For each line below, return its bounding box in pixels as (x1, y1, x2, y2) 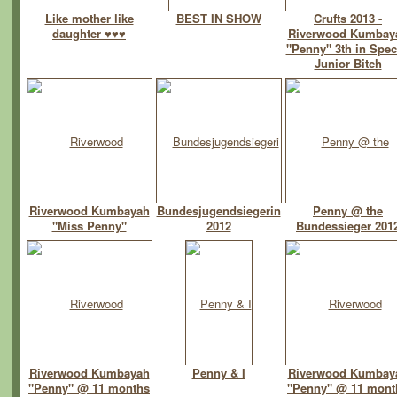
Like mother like (44, 10, 134, 27)
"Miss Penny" (51, 217, 127, 235)
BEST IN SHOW (175, 10, 261, 27)
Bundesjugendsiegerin (156, 202, 281, 220)
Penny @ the (313, 202, 383, 220)
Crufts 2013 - (314, 10, 382, 27)
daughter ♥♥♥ (52, 25, 126, 43)
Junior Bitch (314, 55, 382, 73)
